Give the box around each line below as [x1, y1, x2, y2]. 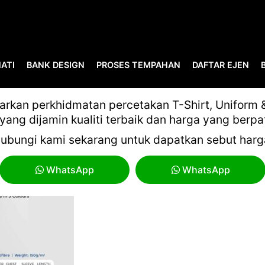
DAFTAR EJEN [192, 60, 249, 70]
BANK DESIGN [27, 60, 85, 70]
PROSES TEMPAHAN [96, 60, 180, 70]
